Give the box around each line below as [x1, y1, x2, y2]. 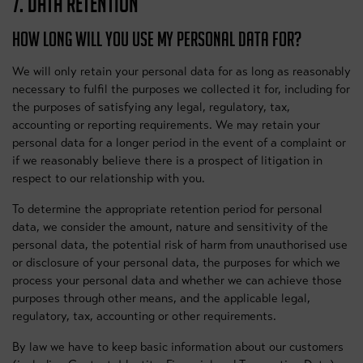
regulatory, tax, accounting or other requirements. [12, 309, 276, 323]
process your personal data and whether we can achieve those [12, 273, 342, 288]
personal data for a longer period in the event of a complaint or [12, 135, 346, 150]
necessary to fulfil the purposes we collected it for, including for [12, 82, 350, 96]
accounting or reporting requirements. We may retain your [12, 117, 320, 132]
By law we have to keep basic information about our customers [12, 340, 344, 354]
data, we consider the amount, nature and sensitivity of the [12, 220, 328, 234]
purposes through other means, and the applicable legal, [12, 291, 310, 305]
